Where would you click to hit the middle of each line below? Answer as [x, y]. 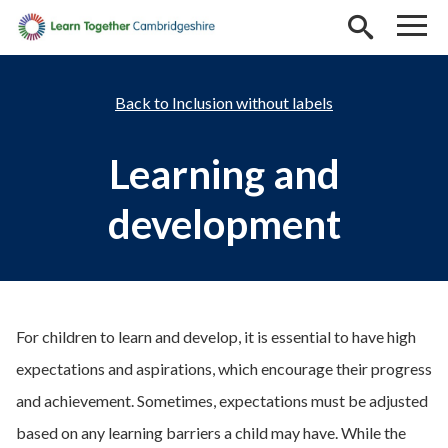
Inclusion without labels [252, 102]
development [224, 223]
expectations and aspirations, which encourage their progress [224, 368]
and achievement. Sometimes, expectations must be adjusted [222, 400]
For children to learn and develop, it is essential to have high [216, 336]
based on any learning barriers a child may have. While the [211, 432]
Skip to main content [86, 23]
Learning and [224, 173]
